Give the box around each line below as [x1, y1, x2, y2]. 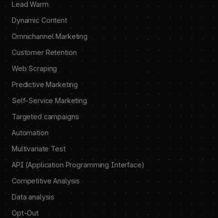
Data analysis [12, 193, 55, 201]
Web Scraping [12, 64, 57, 73]
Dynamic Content [12, 16, 67, 24]
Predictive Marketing [12, 80, 78, 89]
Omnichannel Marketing [12, 32, 88, 40]
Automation [12, 128, 49, 137]
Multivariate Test [12, 145, 66, 153]
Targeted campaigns [12, 112, 79, 121]
